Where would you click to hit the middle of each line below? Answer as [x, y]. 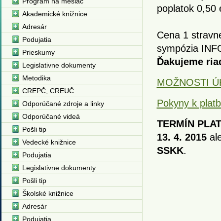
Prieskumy [38, 52]
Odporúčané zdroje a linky [63, 104]
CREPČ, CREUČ [48, 91]
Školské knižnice [48, 193]
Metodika [36, 78]
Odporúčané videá [51, 116]
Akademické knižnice [55, 14]
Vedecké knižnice [49, 142]
